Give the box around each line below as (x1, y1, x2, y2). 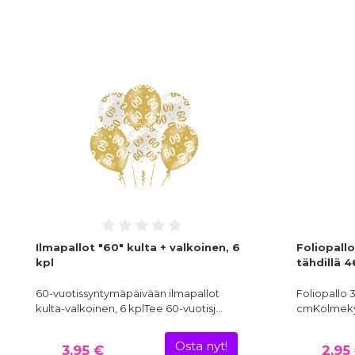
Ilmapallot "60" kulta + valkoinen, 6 (36, 241, 240, 254)
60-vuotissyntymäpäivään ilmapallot (36, 287, 219, 300)
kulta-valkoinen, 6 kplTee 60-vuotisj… (36, 302, 223, 315)
